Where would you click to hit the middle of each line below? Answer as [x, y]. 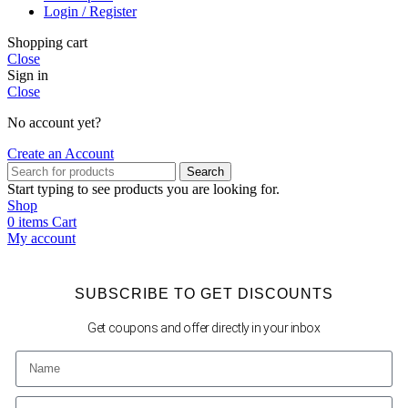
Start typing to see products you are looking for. [143, 189]
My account [41, 238]
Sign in [28, 75]
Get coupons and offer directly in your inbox [204, 327]
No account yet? [54, 122]
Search [205, 171]
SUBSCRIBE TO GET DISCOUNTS [204, 293]
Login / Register [90, 11]
